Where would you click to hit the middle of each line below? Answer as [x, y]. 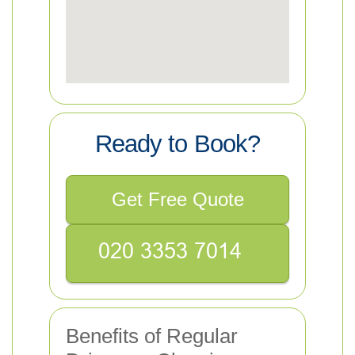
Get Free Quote [177, 199]
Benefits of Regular [152, 336]
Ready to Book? [177, 144]
